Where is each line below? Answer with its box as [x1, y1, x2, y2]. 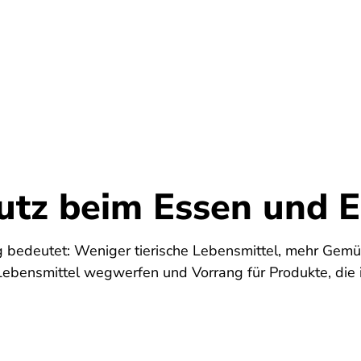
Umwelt [27, 51, 81, 71]
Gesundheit [120, 51, 199, 71]
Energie [238, 51, 290, 71]
